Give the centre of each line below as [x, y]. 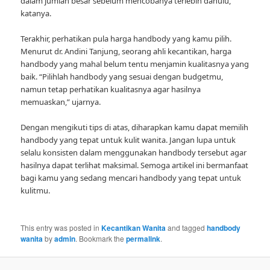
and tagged [187, 228]
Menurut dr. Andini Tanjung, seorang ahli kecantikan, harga [126, 51]
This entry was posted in [61, 228]
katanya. [36, 13]
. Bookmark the [101, 238]
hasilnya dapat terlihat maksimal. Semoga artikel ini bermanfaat [135, 165]
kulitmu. [36, 190]
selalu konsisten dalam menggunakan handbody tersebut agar [134, 152]
